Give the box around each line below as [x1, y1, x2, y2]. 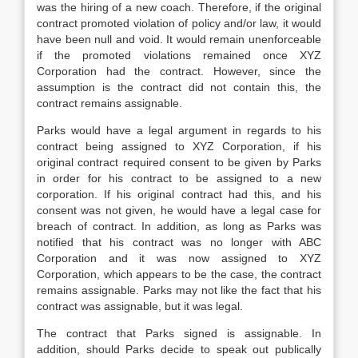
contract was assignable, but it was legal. [37, 300, 243, 312]
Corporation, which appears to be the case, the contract [37, 268, 321, 280]
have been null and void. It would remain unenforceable [37, 33, 321, 46]
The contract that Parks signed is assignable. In [37, 327, 321, 340]
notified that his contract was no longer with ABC [37, 236, 321, 249]
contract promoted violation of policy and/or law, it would [37, 17, 321, 30]
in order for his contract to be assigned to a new [37, 172, 321, 185]
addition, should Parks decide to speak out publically [37, 343, 321, 356]
